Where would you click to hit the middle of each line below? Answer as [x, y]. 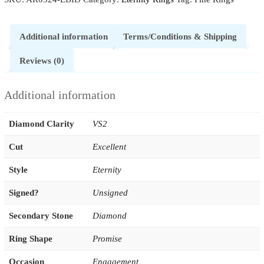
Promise [107, 239]
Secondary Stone [41, 216]
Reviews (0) [42, 60]
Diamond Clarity [41, 124]
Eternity [107, 170]
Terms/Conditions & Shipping [180, 36]
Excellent [109, 147]
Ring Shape [30, 239]
